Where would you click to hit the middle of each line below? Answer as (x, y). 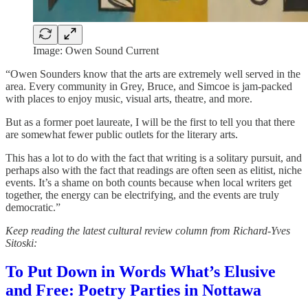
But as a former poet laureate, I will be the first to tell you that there (150, 122)
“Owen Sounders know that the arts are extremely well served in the (153, 74)
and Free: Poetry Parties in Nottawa (133, 290)
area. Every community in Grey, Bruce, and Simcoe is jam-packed (149, 86)
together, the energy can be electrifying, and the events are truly (142, 195)
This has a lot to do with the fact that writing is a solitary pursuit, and (154, 157)
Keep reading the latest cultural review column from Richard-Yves (148, 230)
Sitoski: (21, 243)
